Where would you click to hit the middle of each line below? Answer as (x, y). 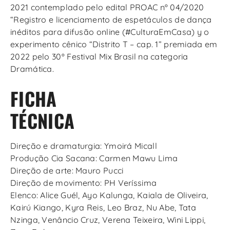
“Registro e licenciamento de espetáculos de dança (111, 20)
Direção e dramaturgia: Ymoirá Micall (84, 146)
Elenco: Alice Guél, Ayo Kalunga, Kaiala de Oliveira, (109, 195)
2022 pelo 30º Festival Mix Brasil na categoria (99, 57)
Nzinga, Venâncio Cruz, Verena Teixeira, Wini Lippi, (108, 220)
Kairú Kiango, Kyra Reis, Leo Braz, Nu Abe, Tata (103, 208)
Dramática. (32, 69)
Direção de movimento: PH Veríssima (84, 183)
